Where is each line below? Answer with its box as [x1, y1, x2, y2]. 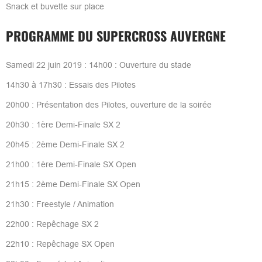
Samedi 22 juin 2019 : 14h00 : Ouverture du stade [5, 60, 191, 70]
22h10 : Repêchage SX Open [5, 239, 115, 249]
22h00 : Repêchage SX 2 [5, 219, 99, 229]
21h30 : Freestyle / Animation [5, 199, 114, 209]
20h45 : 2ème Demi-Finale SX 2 [5, 139, 125, 149]
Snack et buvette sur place [5, 1, 104, 11]
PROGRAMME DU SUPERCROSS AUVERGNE [5, 26, 226, 45]
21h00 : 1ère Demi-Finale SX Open [5, 159, 136, 169]
